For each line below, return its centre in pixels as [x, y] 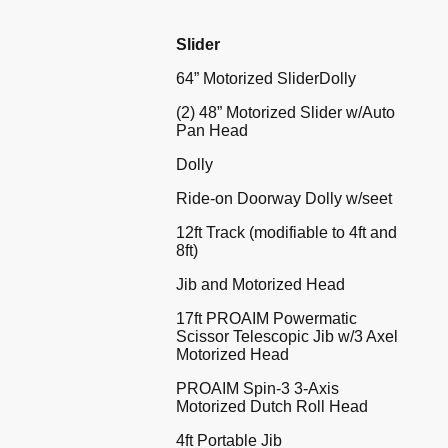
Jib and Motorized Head [260, 285]
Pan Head [212, 131]
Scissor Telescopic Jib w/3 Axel [287, 337]
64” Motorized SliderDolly [266, 79]
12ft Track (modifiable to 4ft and [286, 233]
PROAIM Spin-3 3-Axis [257, 389]
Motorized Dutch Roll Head [272, 407]
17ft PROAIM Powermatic [266, 319]
